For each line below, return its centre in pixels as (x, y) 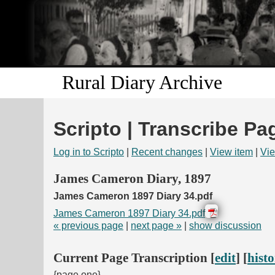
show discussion (225, 225)
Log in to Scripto (89, 152)
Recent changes (167, 152)
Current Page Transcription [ (134, 258)
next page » (156, 225)
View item (231, 152)
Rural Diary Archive (142, 83)
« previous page (88, 225)
